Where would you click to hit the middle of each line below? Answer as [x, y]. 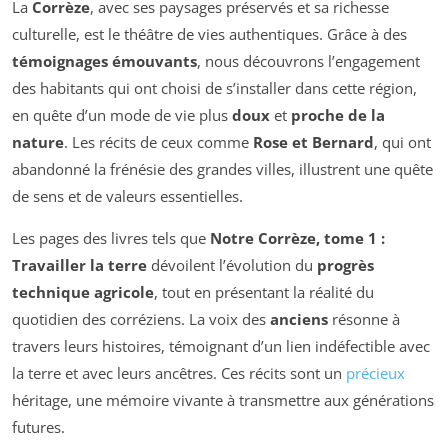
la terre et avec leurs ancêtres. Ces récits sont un [179, 373]
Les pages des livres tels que [111, 238]
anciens [299, 319]
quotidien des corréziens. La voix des [141, 319]
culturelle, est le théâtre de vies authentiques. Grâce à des [209, 34]
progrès [345, 265]
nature [38, 142]
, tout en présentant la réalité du [264, 292]
